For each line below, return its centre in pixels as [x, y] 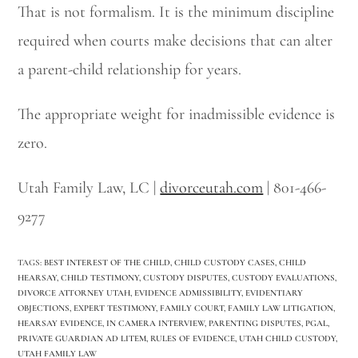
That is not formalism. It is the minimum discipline [176, 12]
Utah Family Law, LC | [89, 187]
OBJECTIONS [44, 308]
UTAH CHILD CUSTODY [288, 338]
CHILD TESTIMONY [100, 277]
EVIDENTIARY [274, 292]
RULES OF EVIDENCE [193, 338]
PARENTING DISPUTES [255, 323]
